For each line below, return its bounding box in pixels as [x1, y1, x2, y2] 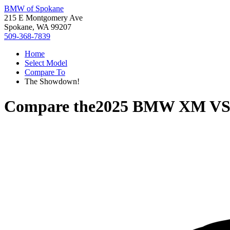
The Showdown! [25, 77, 80, 86]
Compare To [25, 68, 65, 76]
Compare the [4, 97, 95, 116]
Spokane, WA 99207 [4, 23, 71, 31]
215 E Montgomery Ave [4, 13, 83, 22]
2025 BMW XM [95, 97, 206, 116]
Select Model [25, 59, 67, 67]
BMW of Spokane [4, 4, 64, 13]
